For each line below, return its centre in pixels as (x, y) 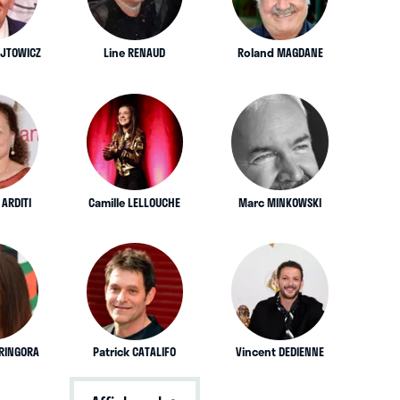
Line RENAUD (135, 52)
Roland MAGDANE (280, 52)
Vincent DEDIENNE (280, 352)
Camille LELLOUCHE (135, 202)
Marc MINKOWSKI (280, 202)
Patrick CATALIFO (135, 352)
